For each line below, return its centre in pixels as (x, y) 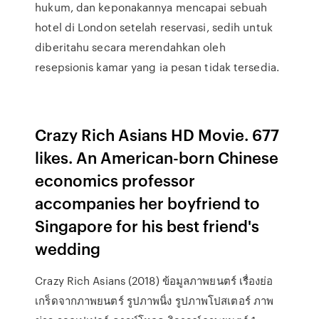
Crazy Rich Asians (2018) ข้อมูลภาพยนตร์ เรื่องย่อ (154, 281)
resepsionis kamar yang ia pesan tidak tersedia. (157, 67)
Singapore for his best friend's (147, 225)
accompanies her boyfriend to (148, 203)
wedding (68, 248)
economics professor (115, 180)
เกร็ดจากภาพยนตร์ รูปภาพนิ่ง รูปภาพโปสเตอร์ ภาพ (155, 300)
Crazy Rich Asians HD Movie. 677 (157, 134)
